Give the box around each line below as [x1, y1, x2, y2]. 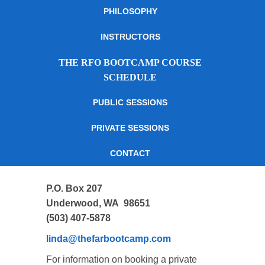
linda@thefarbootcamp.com [46, 234, 171, 244]
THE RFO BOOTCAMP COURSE [59, 57, 202, 67]
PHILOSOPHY [103, 7, 157, 16]
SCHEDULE [104, 72, 157, 82]
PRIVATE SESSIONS [91, 123, 169, 132]
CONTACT [110, 148, 150, 158]
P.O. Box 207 [46, 183, 102, 193]
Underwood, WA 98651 [46, 198, 150, 208]
